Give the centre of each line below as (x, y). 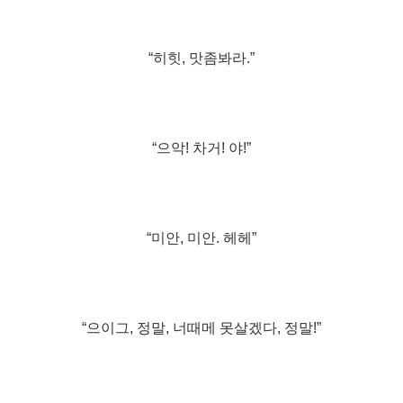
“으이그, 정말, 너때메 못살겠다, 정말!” (201, 327)
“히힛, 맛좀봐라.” (201, 58)
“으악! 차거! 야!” (201, 148)
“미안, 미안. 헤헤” (201, 237)
